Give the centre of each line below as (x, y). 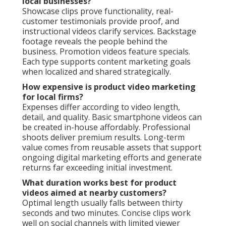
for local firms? (53, 97)
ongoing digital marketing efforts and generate (112, 157)
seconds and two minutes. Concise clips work (106, 213)
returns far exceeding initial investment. (97, 167)
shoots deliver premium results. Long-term (103, 137)
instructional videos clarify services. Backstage (109, 31)
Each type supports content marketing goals (106, 61)
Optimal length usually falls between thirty (102, 203)
